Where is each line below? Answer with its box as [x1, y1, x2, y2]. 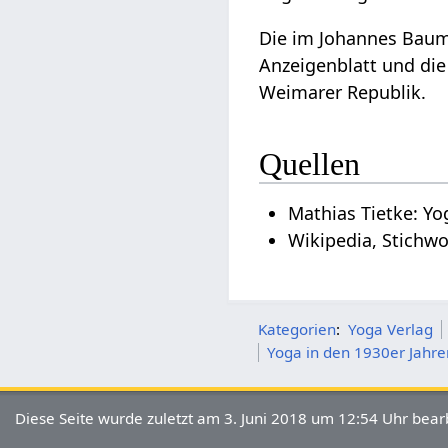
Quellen [259, 146, 361, 183]
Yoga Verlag [348, 319, 434, 340]
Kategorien [258, 319, 337, 340]
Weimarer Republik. [259, 79, 427, 104]
